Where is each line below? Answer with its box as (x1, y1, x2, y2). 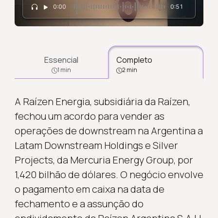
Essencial (44, 54, 78, 65)
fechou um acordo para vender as (14, 109, 164, 123)
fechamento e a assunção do (14, 197, 144, 210)
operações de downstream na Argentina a (14, 124, 203, 137)
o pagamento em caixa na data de (14, 182, 164, 196)
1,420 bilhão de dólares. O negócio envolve (14, 167, 203, 181)
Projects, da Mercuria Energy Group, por (14, 153, 193, 166)
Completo (116, 54, 152, 65)
